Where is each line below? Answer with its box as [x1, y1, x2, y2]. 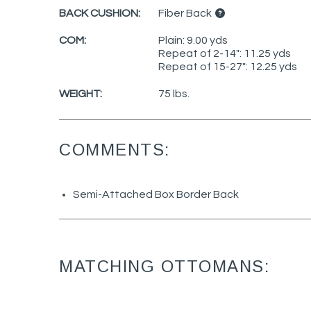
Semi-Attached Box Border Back [73, 189, 239, 201]
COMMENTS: [59, 140, 170, 159]
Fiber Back [158, 7, 214, 19]
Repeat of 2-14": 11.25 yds [158, 47, 291, 59]
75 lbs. [158, 87, 190, 99]
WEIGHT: [59, 87, 102, 99]
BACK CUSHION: [59, 7, 140, 19]
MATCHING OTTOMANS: [59, 256, 269, 276]
